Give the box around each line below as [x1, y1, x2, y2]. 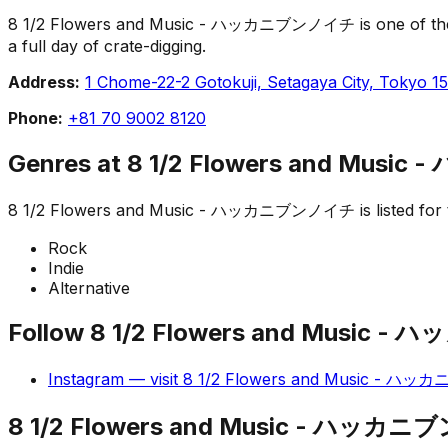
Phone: [8, 107, 63, 128]
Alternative [48, 277, 130, 298]
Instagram [48, 369, 124, 390]
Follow [8, 318, 90, 348]
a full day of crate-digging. [8, 35, 206, 56]
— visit [124, 369, 183, 390]
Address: [8, 71, 80, 92]
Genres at [8, 148, 127, 178]
